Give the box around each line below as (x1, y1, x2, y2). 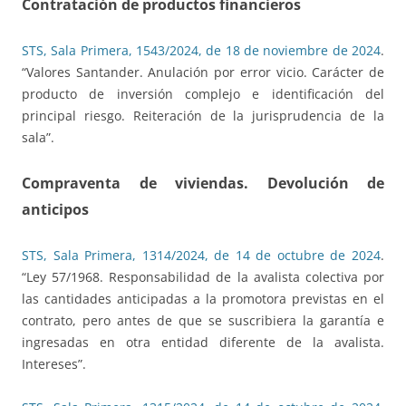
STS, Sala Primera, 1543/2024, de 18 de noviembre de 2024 (22, 42, 381, 60)
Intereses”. (22, 355, 86, 373)
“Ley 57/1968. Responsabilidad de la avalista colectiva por (22, 268, 384, 286)
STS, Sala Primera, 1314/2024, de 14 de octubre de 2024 (22, 246, 381, 265)
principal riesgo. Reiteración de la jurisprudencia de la (22, 107, 384, 125)
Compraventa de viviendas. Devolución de (22, 173, 384, 194)
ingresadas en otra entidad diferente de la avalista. (22, 333, 384, 352)
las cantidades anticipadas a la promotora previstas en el (22, 290, 384, 308)
